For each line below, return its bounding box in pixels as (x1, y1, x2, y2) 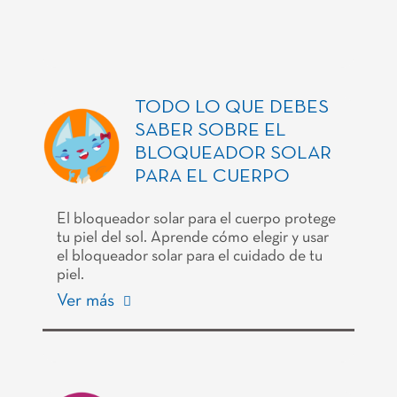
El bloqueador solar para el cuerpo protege (57, 212, 336, 228)
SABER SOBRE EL (135, 122, 286, 140)
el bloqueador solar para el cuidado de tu (57, 249, 323, 265)
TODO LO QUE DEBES (135, 99, 329, 117)
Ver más (57, 293, 119, 310)
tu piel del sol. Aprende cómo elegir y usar (57, 230, 329, 246)
